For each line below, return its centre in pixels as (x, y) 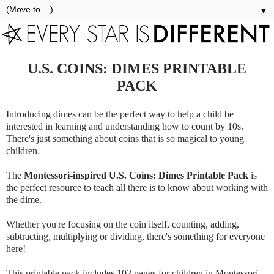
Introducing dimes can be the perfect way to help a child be (120, 114)
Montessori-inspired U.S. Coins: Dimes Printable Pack (136, 176)
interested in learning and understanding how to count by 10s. (125, 127)
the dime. (25, 200)
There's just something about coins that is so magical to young (125, 139)
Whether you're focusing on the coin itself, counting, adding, (123, 224)
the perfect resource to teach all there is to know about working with (137, 188)
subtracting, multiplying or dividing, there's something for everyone (135, 237)
